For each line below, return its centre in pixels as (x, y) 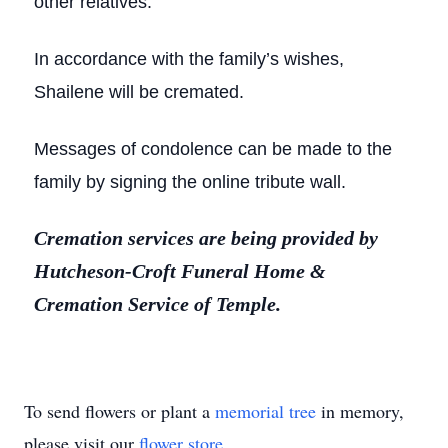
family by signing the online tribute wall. (190, 182)
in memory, (360, 411)
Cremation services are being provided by (206, 238)
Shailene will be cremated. (139, 92)
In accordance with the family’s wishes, (189, 59)
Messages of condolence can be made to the (213, 149)
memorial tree (265, 411)
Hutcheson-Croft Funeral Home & (180, 271)
